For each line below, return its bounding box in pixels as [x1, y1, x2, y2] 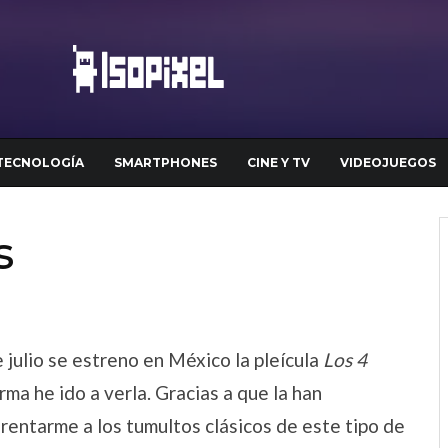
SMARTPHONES [114, 155, 217, 170]
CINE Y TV [247, 155, 310, 170]
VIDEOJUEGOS [340, 155, 436, 170]
